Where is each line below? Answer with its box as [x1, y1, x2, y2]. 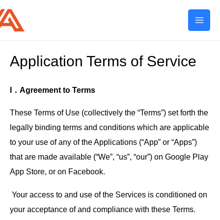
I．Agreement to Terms [10, 85, 95, 95]
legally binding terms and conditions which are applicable [10, 123, 209, 132]
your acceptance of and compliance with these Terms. [10, 204, 195, 214]
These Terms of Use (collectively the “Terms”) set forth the [10, 108, 208, 117]
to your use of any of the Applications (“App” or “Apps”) [10, 137, 197, 147]
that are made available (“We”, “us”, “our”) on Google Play [10, 152, 208, 162]
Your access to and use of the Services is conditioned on [10, 190, 207, 199]
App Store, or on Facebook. [10, 167, 105, 176]
